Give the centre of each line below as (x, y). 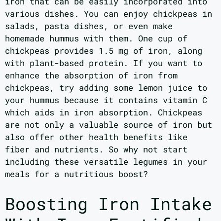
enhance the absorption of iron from (91, 75)
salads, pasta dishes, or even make (89, 26)
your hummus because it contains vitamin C (106, 100)
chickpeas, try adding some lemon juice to (106, 88)
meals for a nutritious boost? (76, 174)
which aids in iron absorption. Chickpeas (104, 112)
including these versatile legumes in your (106, 162)
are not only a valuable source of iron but (109, 125)
